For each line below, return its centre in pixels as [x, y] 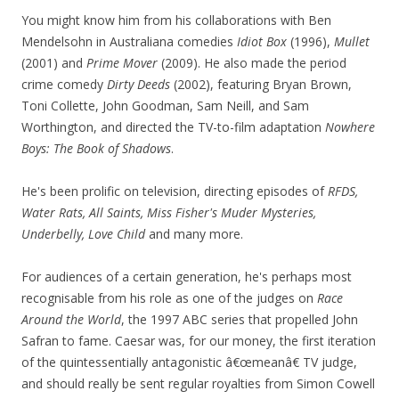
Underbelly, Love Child [83, 233]
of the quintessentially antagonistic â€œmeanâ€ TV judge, [189, 362]
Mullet [352, 41]
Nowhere [350, 126]
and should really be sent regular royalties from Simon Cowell [198, 383]
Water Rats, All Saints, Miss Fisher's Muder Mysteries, [169, 212]
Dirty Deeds [138, 84]
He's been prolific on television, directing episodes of [175, 191]
